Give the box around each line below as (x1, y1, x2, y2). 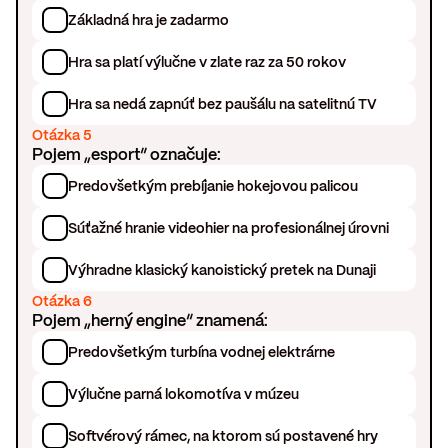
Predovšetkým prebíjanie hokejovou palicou (68, 176, 359, 195)
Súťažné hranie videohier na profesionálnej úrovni (68, 218, 390, 237)
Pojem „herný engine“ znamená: (32, 310, 269, 332)
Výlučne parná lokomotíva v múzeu (68, 384, 300, 403)
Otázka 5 (32, 126, 93, 145)
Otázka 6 (32, 292, 93, 311)
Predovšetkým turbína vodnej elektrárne (68, 342, 336, 361)
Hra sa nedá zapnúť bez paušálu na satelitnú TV (68, 94, 378, 113)
